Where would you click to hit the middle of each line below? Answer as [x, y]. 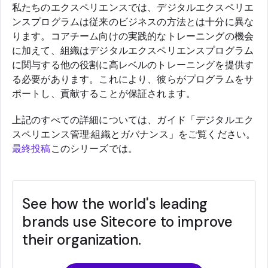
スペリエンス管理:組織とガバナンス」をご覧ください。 [134, 134]
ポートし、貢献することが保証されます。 [104, 93]
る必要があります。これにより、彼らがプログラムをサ [133, 79]
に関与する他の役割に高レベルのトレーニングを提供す [133, 65]
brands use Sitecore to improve [127, 221]
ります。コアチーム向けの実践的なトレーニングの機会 [133, 36]
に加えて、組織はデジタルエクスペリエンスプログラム [133, 50]
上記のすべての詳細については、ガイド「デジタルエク [133, 120]
